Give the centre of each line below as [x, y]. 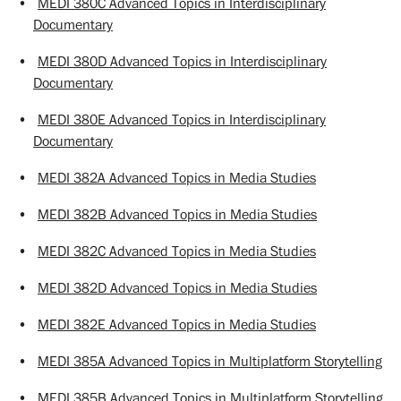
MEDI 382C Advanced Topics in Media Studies [177, 251]
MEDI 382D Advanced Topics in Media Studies [177, 288]
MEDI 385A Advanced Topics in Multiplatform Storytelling [210, 361]
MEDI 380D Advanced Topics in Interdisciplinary [182, 61]
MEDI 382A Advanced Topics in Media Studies [177, 178]
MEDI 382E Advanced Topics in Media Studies [177, 324]
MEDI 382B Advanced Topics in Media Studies [177, 214]
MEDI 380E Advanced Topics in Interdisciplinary [182, 119]
